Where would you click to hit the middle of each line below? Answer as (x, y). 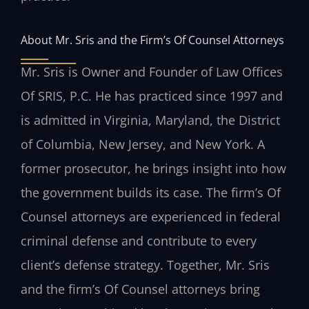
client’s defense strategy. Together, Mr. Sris (145, 265)
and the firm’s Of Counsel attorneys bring (140, 289)
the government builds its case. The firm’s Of (151, 193)
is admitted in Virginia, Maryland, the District (150, 120)
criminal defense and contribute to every (139, 241)
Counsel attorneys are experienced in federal (151, 217)
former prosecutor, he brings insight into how (153, 169)
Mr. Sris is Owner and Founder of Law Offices (152, 72)
